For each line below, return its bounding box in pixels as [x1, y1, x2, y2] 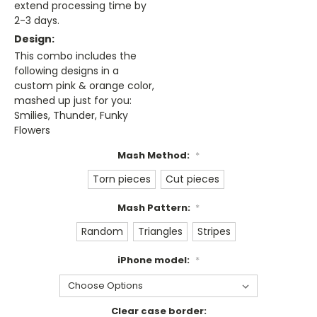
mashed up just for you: [14, 93, 132, 108]
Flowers [14, 123, 50, 138]
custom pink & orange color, [14, 79, 154, 93]
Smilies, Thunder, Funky [14, 108, 128, 123]
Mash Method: [117, 149, 192, 163]
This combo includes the [14, 49, 137, 64]
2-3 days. [14, 13, 59, 28]
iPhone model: [117, 253, 192, 267]
